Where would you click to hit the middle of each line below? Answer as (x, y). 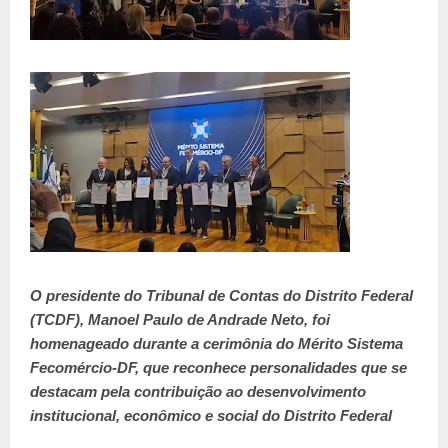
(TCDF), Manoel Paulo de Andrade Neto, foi (180, 319)
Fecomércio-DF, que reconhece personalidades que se (218, 367)
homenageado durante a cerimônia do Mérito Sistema (216, 343)
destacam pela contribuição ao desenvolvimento (198, 391)
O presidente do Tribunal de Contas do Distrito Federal (221, 295)
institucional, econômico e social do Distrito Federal (211, 415)
